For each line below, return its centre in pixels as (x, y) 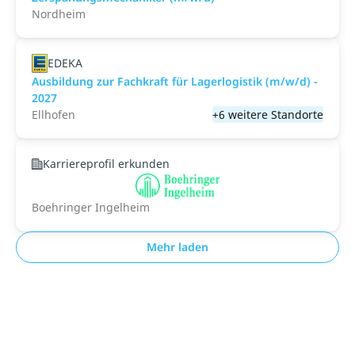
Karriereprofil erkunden (106, 164)
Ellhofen (53, 115)
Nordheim (59, 14)
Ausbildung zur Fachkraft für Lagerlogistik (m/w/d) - (175, 81)
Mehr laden (177, 247)
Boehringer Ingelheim (91, 207)
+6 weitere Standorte (268, 115)
